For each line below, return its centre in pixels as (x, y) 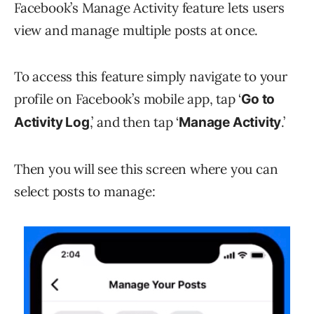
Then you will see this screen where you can (146, 169)
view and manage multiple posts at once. (136, 30)
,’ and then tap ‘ (134, 122)
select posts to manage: (85, 192)
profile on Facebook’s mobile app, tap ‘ (128, 99)
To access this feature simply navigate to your (151, 77)
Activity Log (52, 123)
